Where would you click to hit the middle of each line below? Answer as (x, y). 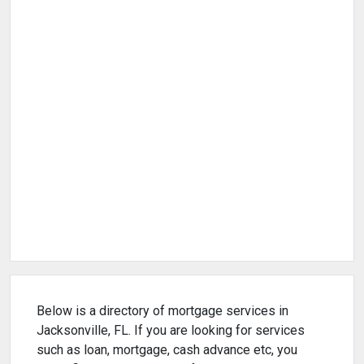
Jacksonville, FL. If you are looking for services (171, 331)
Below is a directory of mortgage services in (162, 311)
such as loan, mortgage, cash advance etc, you (167, 350)
